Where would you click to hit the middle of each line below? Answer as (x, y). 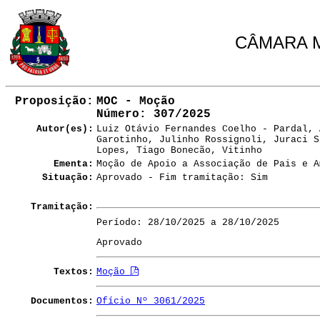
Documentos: (62, 301)
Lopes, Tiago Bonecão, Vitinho (179, 150)
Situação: (68, 177)
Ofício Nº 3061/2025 (151, 301)
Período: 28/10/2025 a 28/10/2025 (188, 222)
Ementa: (74, 164)
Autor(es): (65, 129)
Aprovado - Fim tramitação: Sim (182, 177)
